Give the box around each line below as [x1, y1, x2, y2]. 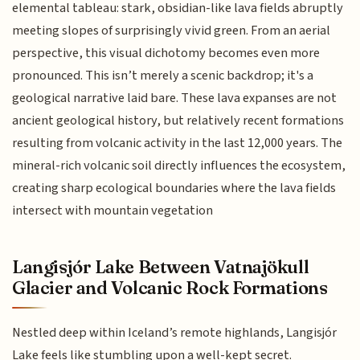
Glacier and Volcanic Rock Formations [12, 276, 328, 299]
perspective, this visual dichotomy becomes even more [12, 43, 321, 63]
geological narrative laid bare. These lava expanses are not [12, 88, 337, 108]
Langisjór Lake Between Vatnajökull [12, 255, 309, 278]
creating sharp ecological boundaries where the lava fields [12, 178, 337, 198]
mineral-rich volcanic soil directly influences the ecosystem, [12, 156, 346, 176]
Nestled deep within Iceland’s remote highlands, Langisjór [12, 323, 337, 343]
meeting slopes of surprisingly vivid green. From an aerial [12, 21, 331, 41]
